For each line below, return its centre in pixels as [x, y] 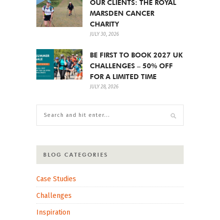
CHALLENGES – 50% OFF [131, 66]
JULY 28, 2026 [104, 87]
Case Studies [56, 179]
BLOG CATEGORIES [76, 154]
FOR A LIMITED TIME [123, 76]
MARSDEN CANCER [122, 13]
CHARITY [104, 24]
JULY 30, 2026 [104, 34]
